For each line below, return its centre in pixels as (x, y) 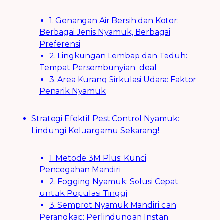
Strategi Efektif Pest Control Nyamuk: (105, 119)
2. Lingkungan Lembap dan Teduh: (118, 56)
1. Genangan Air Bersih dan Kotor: (114, 21)
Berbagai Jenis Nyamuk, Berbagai (105, 32)
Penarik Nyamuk (72, 91)
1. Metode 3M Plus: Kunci (98, 158)
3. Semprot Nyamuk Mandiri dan (113, 205)
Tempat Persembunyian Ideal (98, 68)
